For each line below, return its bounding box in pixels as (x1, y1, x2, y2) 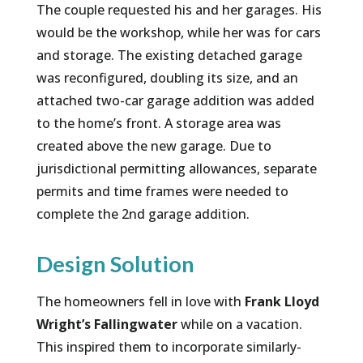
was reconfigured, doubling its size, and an (36, 69, 298, 88)
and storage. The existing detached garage (36, 46, 302, 65)
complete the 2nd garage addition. (36, 205, 250, 224)
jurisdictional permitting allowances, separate (36, 160, 317, 178)
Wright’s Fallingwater (36, 315, 177, 334)
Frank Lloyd (244, 293, 319, 311)
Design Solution (36, 250, 194, 278)
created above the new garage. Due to (36, 137, 271, 156)
